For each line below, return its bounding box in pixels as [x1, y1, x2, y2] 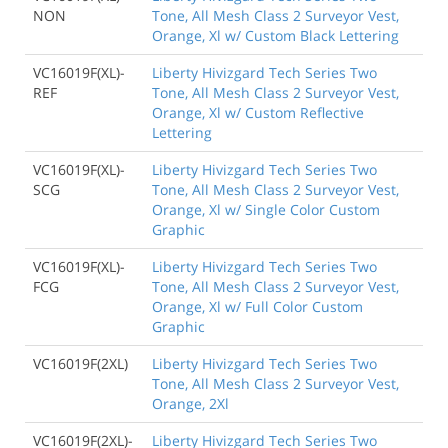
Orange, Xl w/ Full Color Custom [152, 297, 363, 317]
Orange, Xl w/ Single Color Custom [152, 200, 380, 220]
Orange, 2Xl [152, 394, 229, 414]
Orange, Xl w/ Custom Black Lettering [152, 26, 399, 46]
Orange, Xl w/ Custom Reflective [152, 103, 364, 123]
